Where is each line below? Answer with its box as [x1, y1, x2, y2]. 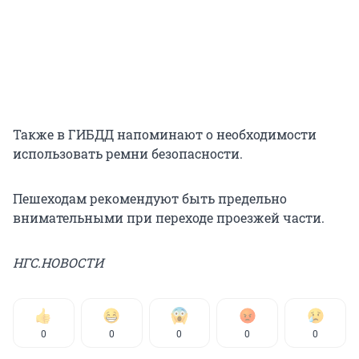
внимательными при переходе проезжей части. [13, 209, 325, 227]
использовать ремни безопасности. [13, 145, 243, 163]
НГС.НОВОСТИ [13, 254, 103, 272]
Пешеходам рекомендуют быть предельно [13, 190, 287, 208]
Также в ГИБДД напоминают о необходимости [13, 126, 317, 143]
